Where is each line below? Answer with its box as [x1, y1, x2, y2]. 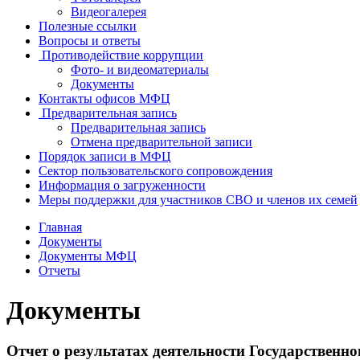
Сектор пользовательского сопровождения [39, 164, 272, 178]
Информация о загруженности [39, 178, 206, 193]
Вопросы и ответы [39, 34, 141, 48]
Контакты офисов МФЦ [39, 92, 170, 106]
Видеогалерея [71, 5, 146, 19]
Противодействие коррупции [42, 48, 203, 63]
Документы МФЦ [39, 249, 137, 264]
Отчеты [39, 264, 80, 278]
